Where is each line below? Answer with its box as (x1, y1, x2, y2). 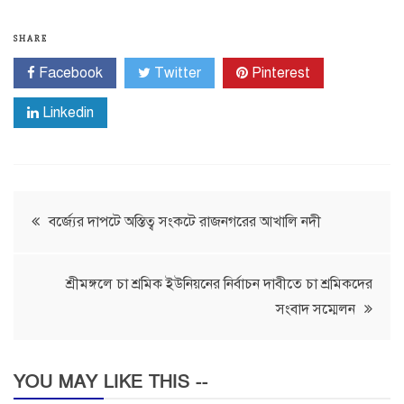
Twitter (151, 64, 201, 83)
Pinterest (248, 64, 310, 83)
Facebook (35, 64, 103, 83)
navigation (13, 244, 145, 283)
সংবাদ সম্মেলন (276, 300, 355, 319)
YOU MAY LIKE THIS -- (14, 371, 208, 395)
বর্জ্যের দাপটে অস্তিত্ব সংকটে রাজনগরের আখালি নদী (49, 213, 321, 232)
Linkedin (39, 104, 94, 123)
